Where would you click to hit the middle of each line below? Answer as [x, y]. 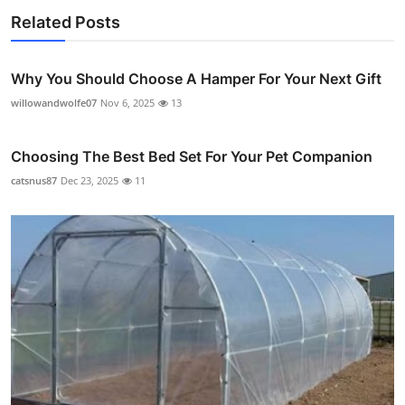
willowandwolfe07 [54, 102]
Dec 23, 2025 [89, 180]
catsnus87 [34, 180]
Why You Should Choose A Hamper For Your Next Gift [196, 78]
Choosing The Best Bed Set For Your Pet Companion [192, 156]
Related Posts [66, 22]
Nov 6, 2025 [127, 102]
